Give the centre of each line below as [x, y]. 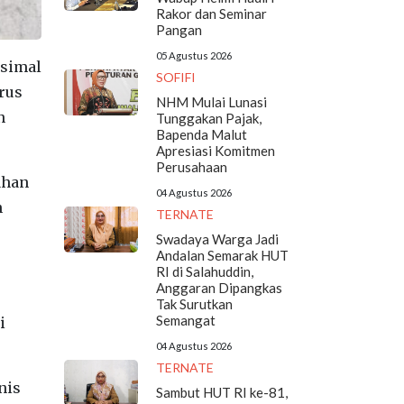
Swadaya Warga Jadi [217, 239]
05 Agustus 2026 [193, 56]
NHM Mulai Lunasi [211, 102]
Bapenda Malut [201, 135]
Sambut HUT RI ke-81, [221, 393]
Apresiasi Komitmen [215, 151]
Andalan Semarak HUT [222, 256]
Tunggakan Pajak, [208, 119]
